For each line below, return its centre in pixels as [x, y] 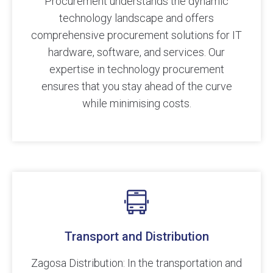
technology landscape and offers [136, 18]
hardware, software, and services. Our [136, 52]
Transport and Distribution [136, 237]
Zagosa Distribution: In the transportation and [136, 263]
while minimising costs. [136, 104]
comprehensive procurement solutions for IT [136, 35]
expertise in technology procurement [136, 69]
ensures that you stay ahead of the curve [136, 87]
